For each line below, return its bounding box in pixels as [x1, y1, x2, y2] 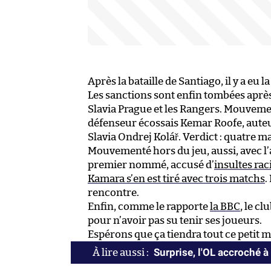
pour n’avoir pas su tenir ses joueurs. [88, 215, 262, 226]
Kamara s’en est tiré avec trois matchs [88, 174, 265, 184]
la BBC [210, 201, 240, 212]
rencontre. [88, 188, 139, 198]
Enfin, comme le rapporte [88, 201, 210, 212]
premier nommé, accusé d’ [88, 160, 214, 171]
